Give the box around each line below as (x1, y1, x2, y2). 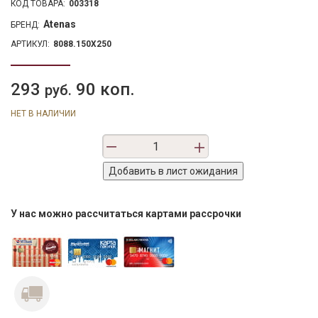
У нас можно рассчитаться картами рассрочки (11, 207, 241, 219)
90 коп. (72, 79, 135, 99)
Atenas (43, 18, 76, 30)
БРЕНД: (11, 19, 40, 30)
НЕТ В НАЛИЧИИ (11, 108, 76, 119)
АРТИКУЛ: (11, 38, 50, 49)
